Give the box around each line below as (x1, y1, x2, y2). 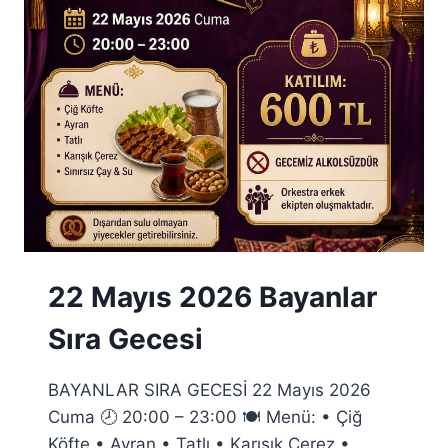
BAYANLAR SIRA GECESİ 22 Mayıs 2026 (48, 379, 371, 400)
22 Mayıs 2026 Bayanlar (48, 279, 377, 314)
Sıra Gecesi (48, 321, 203, 356)
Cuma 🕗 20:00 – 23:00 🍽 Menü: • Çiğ (48, 406, 362, 427)
